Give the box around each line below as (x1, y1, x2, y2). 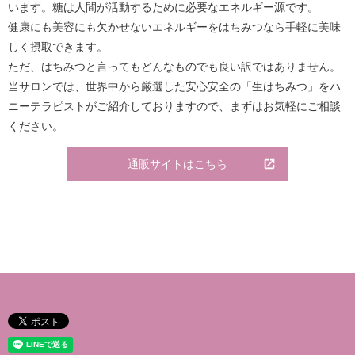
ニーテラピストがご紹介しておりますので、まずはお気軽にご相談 (8, 98, 341, 113)
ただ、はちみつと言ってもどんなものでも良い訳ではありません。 (8, 59, 341, 73)
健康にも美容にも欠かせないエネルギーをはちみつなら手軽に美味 (8, 19, 341, 33)
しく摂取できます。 (8, 39, 108, 53)
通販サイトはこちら (128, 157, 227, 171)
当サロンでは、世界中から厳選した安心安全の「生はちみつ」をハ (8, 78, 341, 93)
